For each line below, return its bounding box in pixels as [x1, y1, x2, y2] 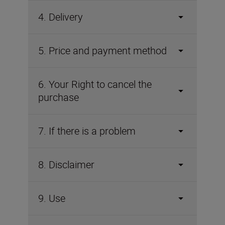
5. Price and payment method [38, 44, 167, 57]
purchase [38, 90, 79, 104]
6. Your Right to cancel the [38, 77, 152, 91]
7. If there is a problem [38, 124, 136, 138]
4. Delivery [38, 10, 83, 24]
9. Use [38, 191, 65, 205]
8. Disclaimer [38, 158, 94, 171]
